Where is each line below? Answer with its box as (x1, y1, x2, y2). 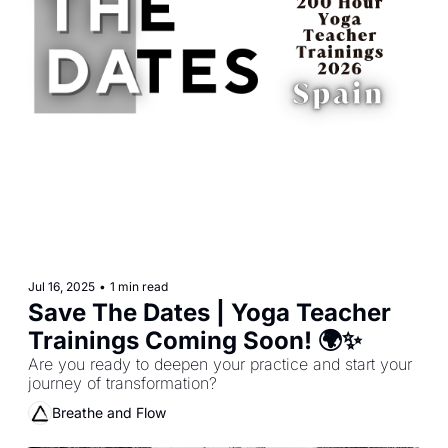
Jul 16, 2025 (28, 278, 95, 294)
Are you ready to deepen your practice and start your (28, 353, 412, 374)
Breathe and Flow (52, 404, 166, 422)
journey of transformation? (28, 372, 217, 393)
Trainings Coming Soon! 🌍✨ (28, 325, 362, 355)
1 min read (110, 278, 168, 294)
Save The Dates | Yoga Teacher (28, 297, 391, 327)
